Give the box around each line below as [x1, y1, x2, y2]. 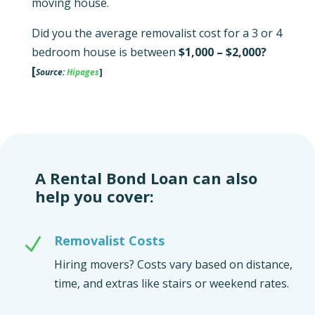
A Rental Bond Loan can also [35, 167, 257, 188]
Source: [35, 65, 67, 78]
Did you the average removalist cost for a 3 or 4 [31, 25, 282, 41]
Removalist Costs [54, 231, 165, 249]
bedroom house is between [31, 44, 179, 60]
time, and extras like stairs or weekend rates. [54, 275, 289, 291]
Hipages [66, 65, 99, 78]
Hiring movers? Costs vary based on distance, [54, 256, 292, 272]
